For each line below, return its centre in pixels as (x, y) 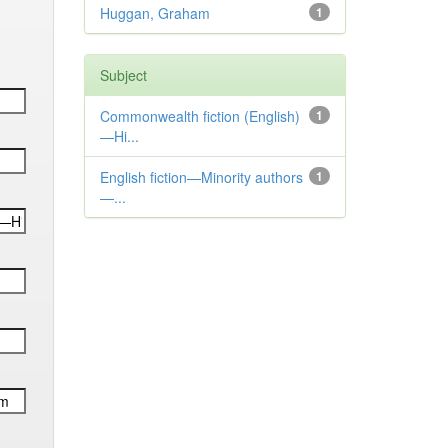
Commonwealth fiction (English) (199, 116)
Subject (123, 75)
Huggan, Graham (154, 13)
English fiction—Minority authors (201, 177)
